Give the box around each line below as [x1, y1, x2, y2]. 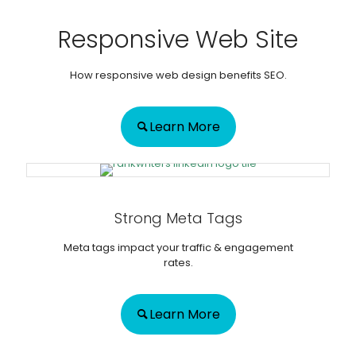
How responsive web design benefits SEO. [69, 67, 287, 83]
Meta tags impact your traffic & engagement [63, 239, 293, 255]
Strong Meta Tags [114, 207, 242, 228]
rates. [163, 254, 193, 270]
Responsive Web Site [58, 22, 298, 56]
